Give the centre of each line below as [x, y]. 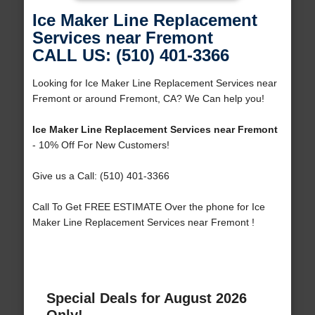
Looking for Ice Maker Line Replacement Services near [154, 83]
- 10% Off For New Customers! [101, 145]
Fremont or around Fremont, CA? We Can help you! [148, 99]
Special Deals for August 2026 [146, 298]
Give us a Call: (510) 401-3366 [101, 176]
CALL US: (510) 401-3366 [130, 56]
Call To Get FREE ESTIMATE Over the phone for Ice [148, 207]
